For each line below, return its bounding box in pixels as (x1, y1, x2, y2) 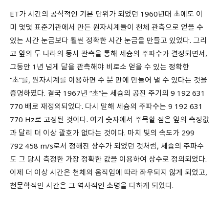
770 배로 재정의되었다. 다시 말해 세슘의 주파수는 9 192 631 (10, 101, 203, 111)
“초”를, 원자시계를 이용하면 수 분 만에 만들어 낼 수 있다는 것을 (10, 74, 207, 85)
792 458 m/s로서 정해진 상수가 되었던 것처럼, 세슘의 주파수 (10, 140, 204, 151)
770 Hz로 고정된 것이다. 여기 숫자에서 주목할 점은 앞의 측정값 (10, 114, 209, 124)
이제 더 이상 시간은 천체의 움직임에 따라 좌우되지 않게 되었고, (10, 167, 207, 177)
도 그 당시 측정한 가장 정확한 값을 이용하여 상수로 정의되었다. (10, 153, 207, 164)
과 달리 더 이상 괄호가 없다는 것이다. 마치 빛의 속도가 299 (10, 127, 195, 137)
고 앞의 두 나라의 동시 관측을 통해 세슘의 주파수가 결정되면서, (10, 48, 207, 58)
